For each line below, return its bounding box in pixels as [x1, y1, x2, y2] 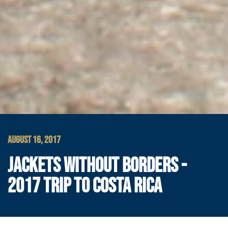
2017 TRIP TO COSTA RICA [8, 174, 162, 198]
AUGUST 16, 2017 [8, 133, 61, 146]
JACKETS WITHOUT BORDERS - [8, 153, 187, 178]
